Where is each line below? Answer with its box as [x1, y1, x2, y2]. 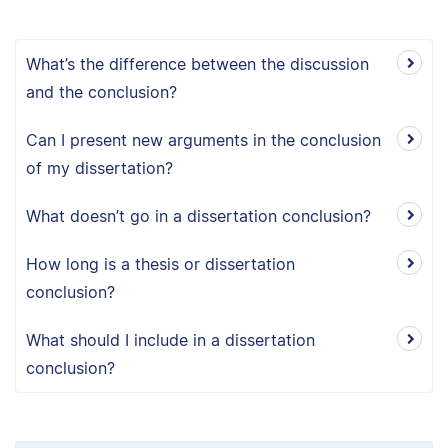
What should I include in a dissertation [26, 330, 315, 351]
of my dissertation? [26, 158, 173, 179]
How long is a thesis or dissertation [26, 254, 295, 275]
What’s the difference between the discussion [26, 54, 369, 75]
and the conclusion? [26, 82, 177, 103]
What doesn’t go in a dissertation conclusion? [26, 206, 371, 227]
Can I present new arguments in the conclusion [26, 130, 381, 151]
